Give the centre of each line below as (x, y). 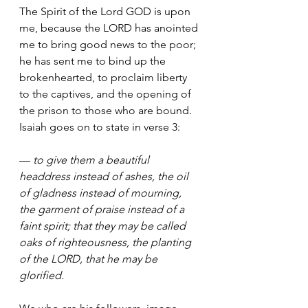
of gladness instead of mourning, (102, 193)
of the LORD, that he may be (90, 259)
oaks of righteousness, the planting (107, 243)
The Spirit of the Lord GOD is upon (106, 12)
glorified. (42, 276)
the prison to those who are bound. (106, 111)
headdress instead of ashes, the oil (105, 177)
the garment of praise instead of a (103, 210)
